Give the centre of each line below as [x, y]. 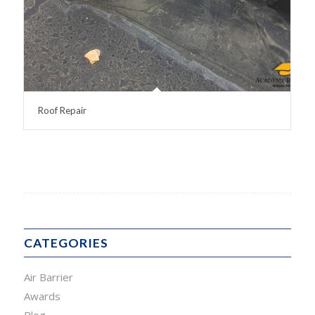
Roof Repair [62, 111]
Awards [42, 296]
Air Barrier [48, 277]
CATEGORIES [66, 243]
